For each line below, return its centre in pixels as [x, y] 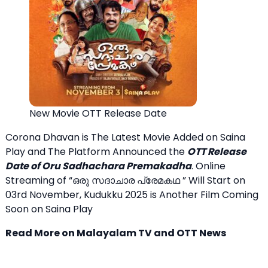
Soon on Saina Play [49, 209]
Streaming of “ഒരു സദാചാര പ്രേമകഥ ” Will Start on [125, 180]
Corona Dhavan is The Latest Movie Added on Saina [125, 137]
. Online [208, 166]
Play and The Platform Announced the [96, 151]
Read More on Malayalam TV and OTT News [116, 233]
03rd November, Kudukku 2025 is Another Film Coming [132, 194]
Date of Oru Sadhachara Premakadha [98, 166]
